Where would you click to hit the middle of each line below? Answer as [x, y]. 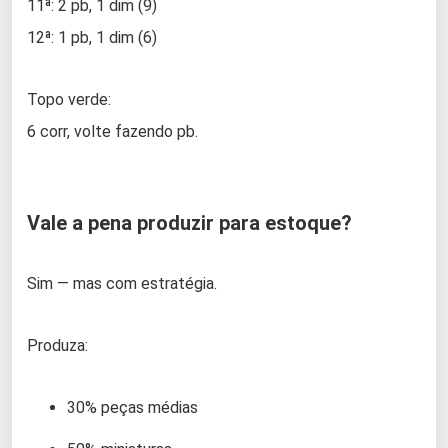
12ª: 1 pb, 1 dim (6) [92, 37]
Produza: [57, 345]
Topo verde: [69, 99]
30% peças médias [132, 407]
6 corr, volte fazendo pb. [112, 131]
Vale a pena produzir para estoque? [189, 222]
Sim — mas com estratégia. [122, 283]
